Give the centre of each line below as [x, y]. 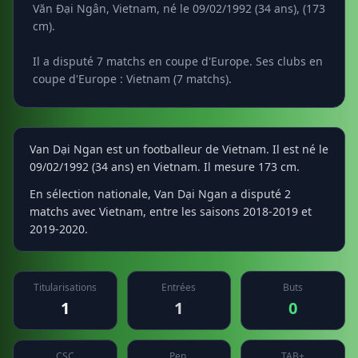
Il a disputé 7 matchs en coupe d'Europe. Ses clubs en [178, 61]
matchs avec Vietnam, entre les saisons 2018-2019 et [171, 211]
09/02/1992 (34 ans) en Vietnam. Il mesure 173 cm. [165, 167]
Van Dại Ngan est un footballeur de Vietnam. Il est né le [179, 149]
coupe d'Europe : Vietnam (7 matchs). [132, 79]
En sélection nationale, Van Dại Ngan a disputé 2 [160, 194]
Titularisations [65, 287]
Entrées [179, 287]
